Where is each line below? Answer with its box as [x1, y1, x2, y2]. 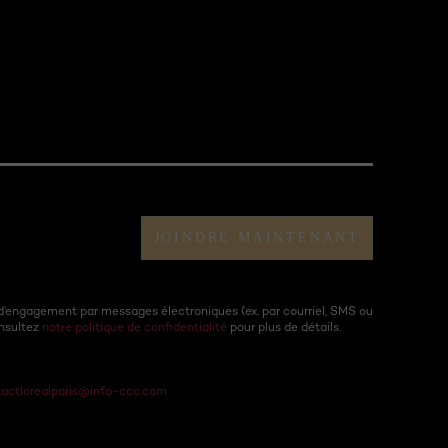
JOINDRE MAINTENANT [153, 230, 360, 246]
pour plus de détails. [227, 319, 341, 335]
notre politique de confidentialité [42, 319, 227, 335]
